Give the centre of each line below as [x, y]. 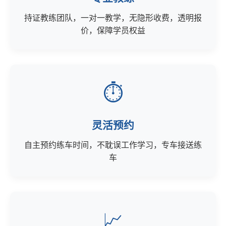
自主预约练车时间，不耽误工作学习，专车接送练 [113, 145]
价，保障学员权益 [113, 31]
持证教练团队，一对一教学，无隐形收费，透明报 [113, 18]
